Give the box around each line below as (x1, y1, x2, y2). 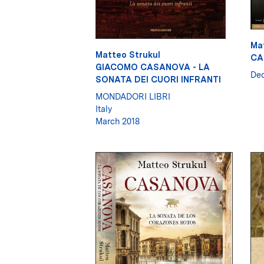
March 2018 (95, 116, 140, 127)
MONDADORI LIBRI (95, 91, 170, 102)
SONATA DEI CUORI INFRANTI (95, 74, 221, 85)
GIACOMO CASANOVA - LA (95, 62, 210, 72)
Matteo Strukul (95, 49, 160, 60)
